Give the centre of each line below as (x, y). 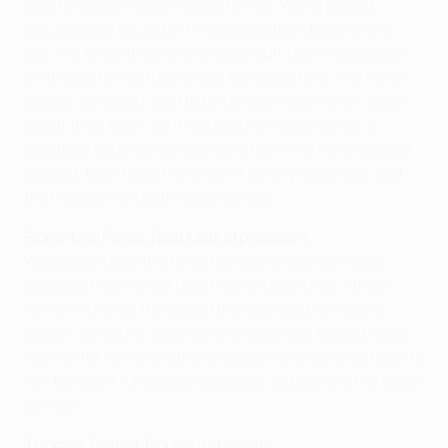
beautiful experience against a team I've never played (217, 149)
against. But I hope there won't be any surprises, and (213, 173)
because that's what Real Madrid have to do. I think (207, 285)
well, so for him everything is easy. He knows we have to (224, 357)
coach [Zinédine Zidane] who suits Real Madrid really (216, 333)
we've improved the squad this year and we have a (204, 309)
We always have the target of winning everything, (203, 261)
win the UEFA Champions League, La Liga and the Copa (222, 381)
